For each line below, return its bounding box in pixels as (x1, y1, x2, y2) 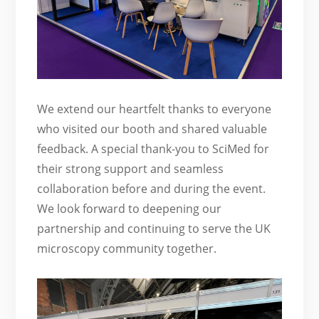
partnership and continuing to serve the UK (37, 221, 271, 237)
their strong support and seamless (37, 161, 224, 177)
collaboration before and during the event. (37, 181, 266, 197)
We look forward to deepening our (37, 201, 222, 217)
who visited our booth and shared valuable (37, 121, 268, 137)
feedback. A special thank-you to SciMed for (37, 141, 270, 157)
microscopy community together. (37, 241, 217, 257)
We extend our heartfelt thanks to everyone (37, 101, 272, 117)
